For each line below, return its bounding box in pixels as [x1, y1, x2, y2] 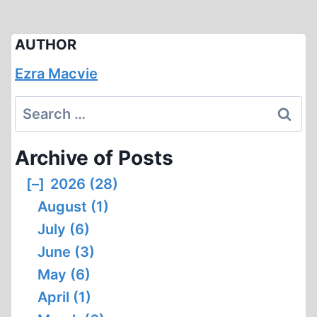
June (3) [38, 243, 95, 260]
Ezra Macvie [15, 64, 98, 82]
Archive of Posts [15, 145, 173, 170]
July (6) [38, 220, 90, 238]
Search [14, 98, 62, 115]
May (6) [38, 265, 91, 283]
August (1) [38, 197, 109, 215]
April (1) [38, 288, 91, 306]
